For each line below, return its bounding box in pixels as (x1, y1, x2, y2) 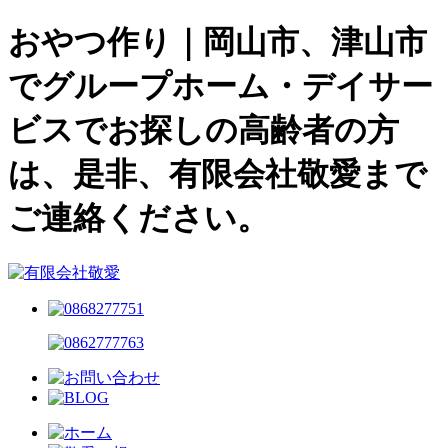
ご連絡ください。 (8, 200, 269, 237)
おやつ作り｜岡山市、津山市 (8, 24, 427, 61)
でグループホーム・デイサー (8, 68, 433, 105)
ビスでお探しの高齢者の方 (8, 112, 399, 149)
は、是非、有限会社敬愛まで (8, 156, 427, 193)
